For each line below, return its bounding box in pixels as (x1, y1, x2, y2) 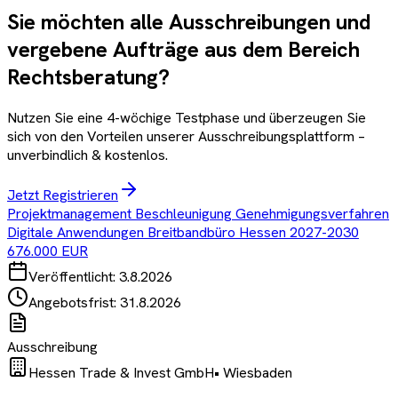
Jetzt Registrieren (7, 186, 118, 205)
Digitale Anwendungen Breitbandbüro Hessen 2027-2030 (7, 223, 359, 243)
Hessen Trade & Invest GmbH (28, 363, 214, 383)
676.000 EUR (7, 242, 88, 261)
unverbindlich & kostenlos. (7, 146, 168, 165)
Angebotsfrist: (28, 293, 120, 313)
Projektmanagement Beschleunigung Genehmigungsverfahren (7, 204, 389, 224)
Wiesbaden (223, 363, 292, 383)
